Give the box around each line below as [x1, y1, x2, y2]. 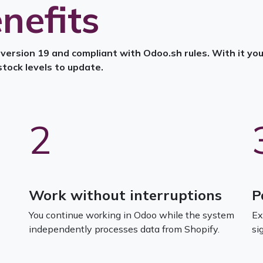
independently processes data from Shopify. [29, 223, 229, 235]
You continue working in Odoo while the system [29, 209, 234, 221]
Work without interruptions [29, 186, 222, 204]
